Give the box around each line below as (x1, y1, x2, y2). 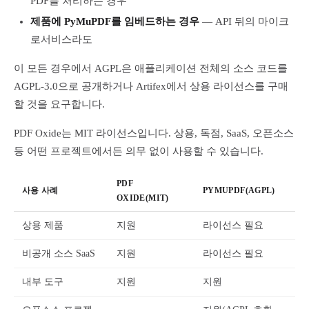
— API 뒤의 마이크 (199, 16, 289, 27)
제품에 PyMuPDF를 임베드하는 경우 (30, 16, 199, 27)
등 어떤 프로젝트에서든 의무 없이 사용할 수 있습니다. (14, 146, 263, 157)
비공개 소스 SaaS (22, 248, 95, 259)
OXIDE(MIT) (117, 193, 169, 203)
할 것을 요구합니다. (14, 99, 105, 110)
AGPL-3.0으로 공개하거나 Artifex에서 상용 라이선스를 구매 (14, 81, 288, 92)
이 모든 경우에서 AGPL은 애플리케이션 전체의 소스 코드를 (14, 63, 288, 74)
